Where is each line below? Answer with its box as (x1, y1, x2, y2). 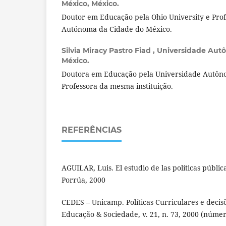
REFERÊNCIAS (62, 125, 122, 135)
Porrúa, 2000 (62, 175, 105, 185)
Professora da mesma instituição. (62, 81, 173, 91)
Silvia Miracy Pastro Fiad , (62, 45, 157, 55)
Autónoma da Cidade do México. (62, 24, 172, 34)
